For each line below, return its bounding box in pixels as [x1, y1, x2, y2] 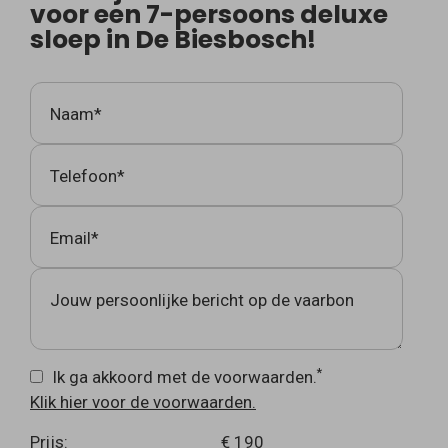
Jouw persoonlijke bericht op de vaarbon [50, 290, 354, 311]
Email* [50, 228, 99, 249]
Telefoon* [50, 166, 125, 187]
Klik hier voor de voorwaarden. [30, 392, 256, 413]
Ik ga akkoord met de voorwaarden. [52, 367, 317, 388]
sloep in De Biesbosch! [30, 22, 316, 58]
